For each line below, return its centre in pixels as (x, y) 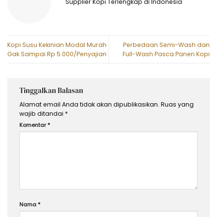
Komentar (33, 125)
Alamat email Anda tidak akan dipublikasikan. (89, 104)
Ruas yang (177, 104)
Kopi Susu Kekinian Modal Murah (57, 45)
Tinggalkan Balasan (52, 90)
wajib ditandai (42, 113)
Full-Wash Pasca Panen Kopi (166, 54)
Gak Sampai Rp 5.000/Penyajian (57, 54)
